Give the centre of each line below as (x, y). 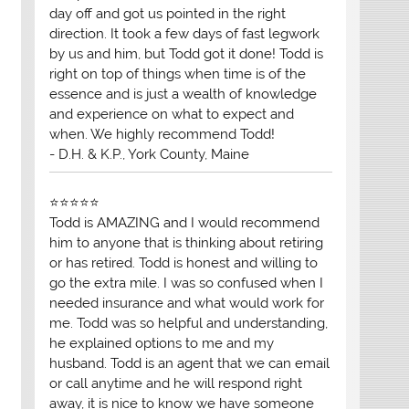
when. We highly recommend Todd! (162, 135)
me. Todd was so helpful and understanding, (188, 324)
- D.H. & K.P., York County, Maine (149, 155)
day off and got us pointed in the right (167, 14)
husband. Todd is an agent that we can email (189, 364)
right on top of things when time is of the (177, 74)
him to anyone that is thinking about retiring (186, 243)
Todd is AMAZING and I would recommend (184, 223)
